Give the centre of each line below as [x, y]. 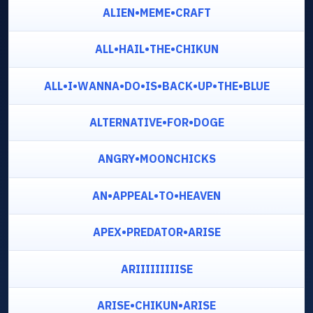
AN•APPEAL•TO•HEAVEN [156, 195]
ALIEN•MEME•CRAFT [156, 12]
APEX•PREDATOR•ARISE [156, 232]
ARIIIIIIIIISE [156, 269]
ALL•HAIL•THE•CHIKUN [156, 49]
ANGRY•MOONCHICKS [156, 159]
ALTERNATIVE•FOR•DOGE [156, 123]
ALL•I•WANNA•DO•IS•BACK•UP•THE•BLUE [156, 86]
